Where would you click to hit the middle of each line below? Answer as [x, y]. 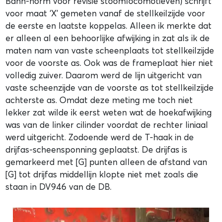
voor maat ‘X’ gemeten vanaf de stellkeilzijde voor [106, 13]
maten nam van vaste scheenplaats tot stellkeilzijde [110, 50]
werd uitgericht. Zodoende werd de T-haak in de [100, 137]
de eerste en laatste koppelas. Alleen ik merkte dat [109, 25]
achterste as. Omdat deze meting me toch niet [99, 100]
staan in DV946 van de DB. [59, 186]
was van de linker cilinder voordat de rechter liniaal [107, 124]
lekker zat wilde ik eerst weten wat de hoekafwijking [109, 112]
